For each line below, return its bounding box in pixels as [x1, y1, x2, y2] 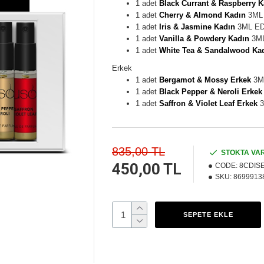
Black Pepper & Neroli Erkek [159, 87, 262, 96]
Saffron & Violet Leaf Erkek [159, 99, 258, 108]
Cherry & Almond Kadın [159, 11, 246, 19]
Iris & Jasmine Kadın [159, 22, 235, 31]
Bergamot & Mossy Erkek [159, 75, 251, 84]
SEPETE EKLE [183, 210, 233, 218]
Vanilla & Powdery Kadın [159, 34, 249, 43]
